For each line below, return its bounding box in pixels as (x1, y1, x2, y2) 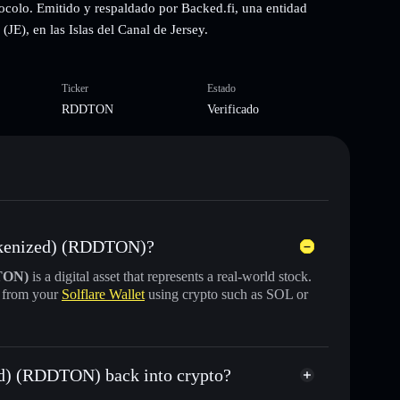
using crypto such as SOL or (145, 286, 308, 302)
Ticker (61, 81, 88, 95)
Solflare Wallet (62, 286, 145, 302)
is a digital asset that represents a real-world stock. (29, 268, 312, 284)
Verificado (207, 102, 259, 116)
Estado (207, 81, 236, 95)
